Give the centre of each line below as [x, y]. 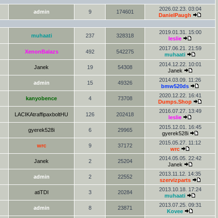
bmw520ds [175, 86]
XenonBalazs [41, 52]
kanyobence [41, 98]
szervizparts [175, 180]
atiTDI [41, 192]
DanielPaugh [175, 15]
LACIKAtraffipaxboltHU [41, 114]
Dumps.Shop [175, 102]
